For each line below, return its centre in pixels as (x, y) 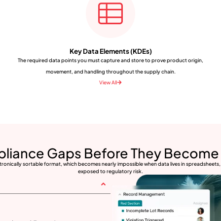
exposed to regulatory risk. (110, 171)
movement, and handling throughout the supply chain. (110, 71)
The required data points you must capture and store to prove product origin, (110, 60)
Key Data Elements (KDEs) (110, 51)
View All (108, 82)
